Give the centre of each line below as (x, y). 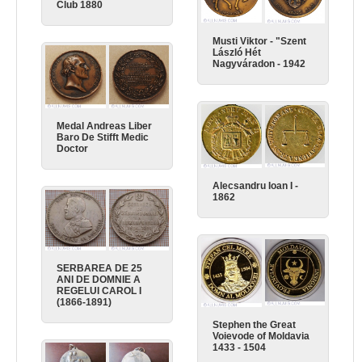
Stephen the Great (255, 324)
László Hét (237, 52)
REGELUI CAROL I (99, 291)
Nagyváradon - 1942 (259, 63)
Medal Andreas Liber (105, 126)
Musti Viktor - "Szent (260, 41)
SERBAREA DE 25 (100, 269)
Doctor (73, 148)
